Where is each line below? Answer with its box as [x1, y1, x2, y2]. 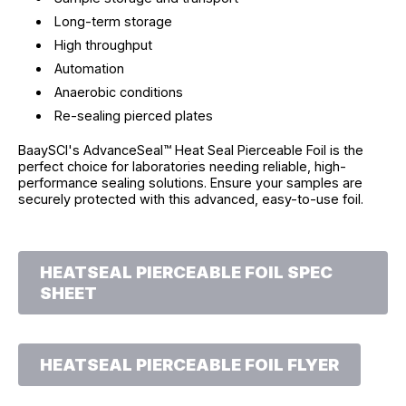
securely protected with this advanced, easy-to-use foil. [18, 190, 363, 207]
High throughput [54, 36, 153, 53]
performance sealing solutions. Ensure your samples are [18, 174, 362, 190]
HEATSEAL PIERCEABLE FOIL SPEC [40, 261, 333, 282]
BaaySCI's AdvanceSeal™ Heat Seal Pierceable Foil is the [18, 141, 363, 158]
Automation [54, 60, 125, 76]
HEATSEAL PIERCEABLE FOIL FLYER [40, 353, 339, 374]
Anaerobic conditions [54, 83, 184, 100]
